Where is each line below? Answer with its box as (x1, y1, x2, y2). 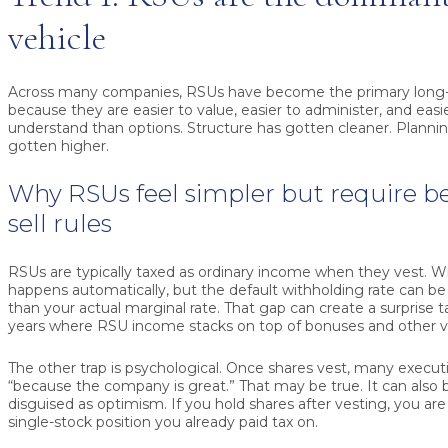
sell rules (8, 209, 112, 239)
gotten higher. (8, 137, 109, 156)
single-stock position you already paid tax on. (8, 413, 318, 432)
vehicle (8, 16, 106, 60)
